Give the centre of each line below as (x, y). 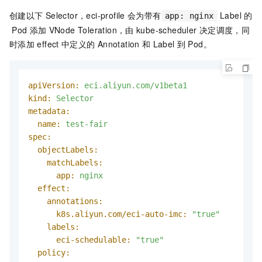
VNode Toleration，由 (91, 30)
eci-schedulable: (94, 240)
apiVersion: (54, 86)
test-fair (87, 124)
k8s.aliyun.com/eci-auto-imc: (122, 214)
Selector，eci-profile (85, 15)
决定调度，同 (225, 30)
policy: (54, 253)
